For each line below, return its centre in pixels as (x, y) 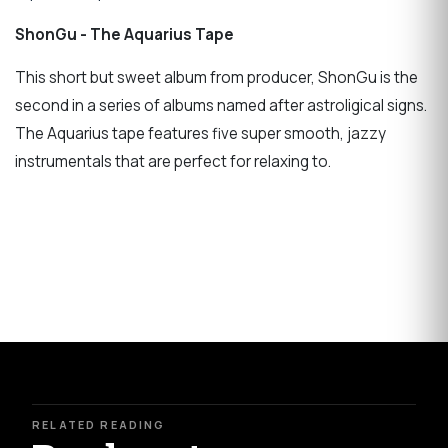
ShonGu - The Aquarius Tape (124, 35)
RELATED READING (99, 424)
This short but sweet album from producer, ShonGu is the (216, 78)
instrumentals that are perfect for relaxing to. (173, 162)
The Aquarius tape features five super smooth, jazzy (200, 134)
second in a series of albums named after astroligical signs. (222, 106)
